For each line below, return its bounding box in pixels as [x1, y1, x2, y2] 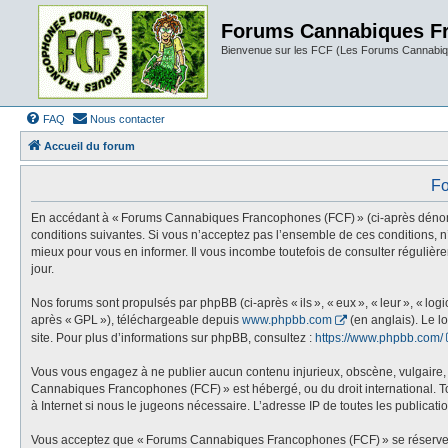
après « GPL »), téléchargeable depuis [31, 313, 242, 328]
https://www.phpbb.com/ [315, 330, 443, 345]
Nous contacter [90, 113, 165, 125]
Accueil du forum [44, 140, 135, 152]
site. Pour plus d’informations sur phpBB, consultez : [31, 330, 315, 345]
